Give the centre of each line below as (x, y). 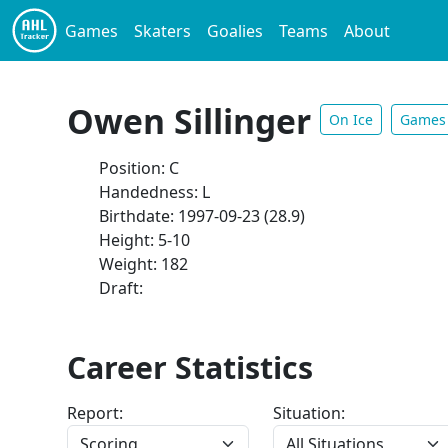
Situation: (308, 413)
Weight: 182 (144, 264)
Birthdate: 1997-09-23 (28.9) (202, 216)
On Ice (351, 120)
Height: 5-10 (145, 240)
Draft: (121, 288)
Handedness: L (155, 192)
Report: (95, 413)
